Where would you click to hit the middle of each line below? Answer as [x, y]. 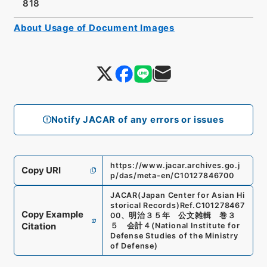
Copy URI [41, 171]
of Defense [132, 246]
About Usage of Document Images [94, 28]
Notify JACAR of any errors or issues [137, 119]
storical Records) [145, 206]
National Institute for [197, 226]
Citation [38, 227]
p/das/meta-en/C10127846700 [172, 176]
